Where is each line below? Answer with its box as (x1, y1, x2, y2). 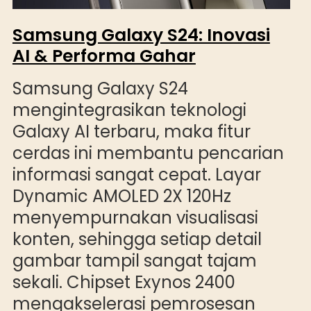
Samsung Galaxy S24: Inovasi (12, 22, 270, 47)
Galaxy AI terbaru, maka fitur (12, 119, 251, 143)
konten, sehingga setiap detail (12, 227, 262, 251)
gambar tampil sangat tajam (12, 249, 257, 272)
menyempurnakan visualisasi (12, 205, 258, 229)
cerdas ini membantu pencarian (12, 141, 284, 165)
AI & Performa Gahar (12, 43, 196, 68)
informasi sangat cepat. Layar (12, 162, 261, 186)
